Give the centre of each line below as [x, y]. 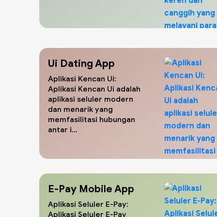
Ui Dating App [81, 63]
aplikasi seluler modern [90, 99]
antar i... [62, 129]
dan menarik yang [80, 109]
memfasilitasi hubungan [91, 119]
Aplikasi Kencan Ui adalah [94, 89]
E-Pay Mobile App [91, 189]
